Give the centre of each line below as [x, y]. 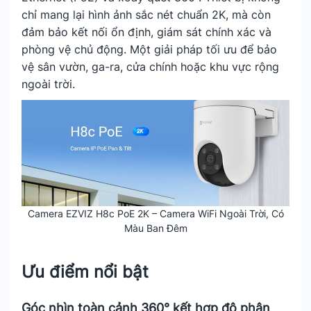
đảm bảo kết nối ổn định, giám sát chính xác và [146, 32]
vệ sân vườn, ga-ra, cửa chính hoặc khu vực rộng [150, 67]
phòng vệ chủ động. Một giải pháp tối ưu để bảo [149, 49]
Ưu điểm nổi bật [85, 272]
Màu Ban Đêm [155, 228]
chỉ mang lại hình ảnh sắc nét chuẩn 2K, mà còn [146, 15]
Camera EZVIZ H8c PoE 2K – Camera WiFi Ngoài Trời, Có [155, 214]
